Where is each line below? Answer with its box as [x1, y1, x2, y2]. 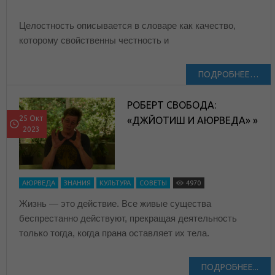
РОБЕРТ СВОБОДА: [127, 99, 217, 111]
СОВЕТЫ [139, 179, 167, 187]
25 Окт [19, 114, 44, 123]
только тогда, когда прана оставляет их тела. [19, 228, 209, 239]
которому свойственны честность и [19, 35, 169, 46]
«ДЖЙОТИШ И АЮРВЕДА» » [127, 115, 258, 126]
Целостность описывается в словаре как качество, [19, 20, 236, 31]
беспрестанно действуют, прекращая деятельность [19, 213, 237, 224]
